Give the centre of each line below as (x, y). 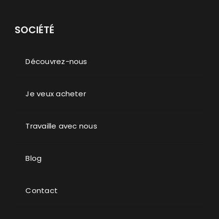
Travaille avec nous (61, 126)
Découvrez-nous (56, 61)
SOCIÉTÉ (34, 30)
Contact (42, 190)
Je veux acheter (56, 93)
